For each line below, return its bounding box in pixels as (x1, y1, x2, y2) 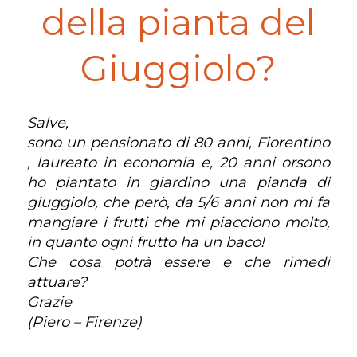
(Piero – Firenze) (26, 313, 142, 331)
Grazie (26, 293, 72, 311)
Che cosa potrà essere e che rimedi (26, 253, 331, 271)
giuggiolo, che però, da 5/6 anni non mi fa (26, 194, 331, 211)
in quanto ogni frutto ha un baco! (26, 233, 265, 251)
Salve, (26, 114, 69, 131)
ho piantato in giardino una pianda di (26, 174, 331, 191)
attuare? (26, 273, 87, 291)
